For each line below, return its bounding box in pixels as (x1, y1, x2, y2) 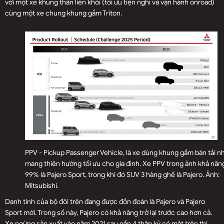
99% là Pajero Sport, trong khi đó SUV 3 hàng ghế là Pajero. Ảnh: (25, 170, 219, 179)
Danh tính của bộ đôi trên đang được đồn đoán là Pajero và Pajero (5, 197, 205, 206)
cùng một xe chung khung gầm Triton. (5, 8, 122, 17)
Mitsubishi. (25, 181, 58, 190)
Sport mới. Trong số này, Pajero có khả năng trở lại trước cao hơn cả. (5, 208, 212, 217)
